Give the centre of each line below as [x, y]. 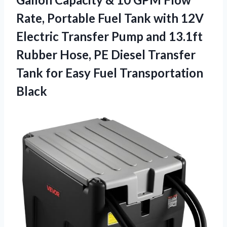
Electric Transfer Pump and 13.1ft [109, 36]
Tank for [41, 72]
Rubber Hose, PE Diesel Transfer [106, 54]
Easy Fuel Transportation [134, 72]
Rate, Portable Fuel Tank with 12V [110, 18]
